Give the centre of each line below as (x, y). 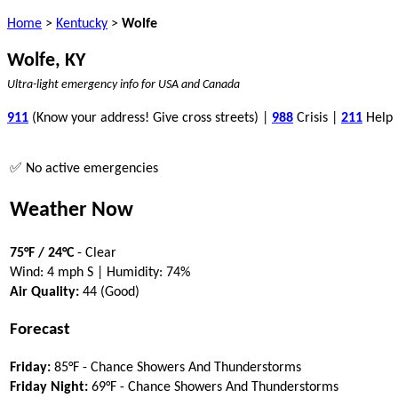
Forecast (40, 330)
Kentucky (82, 24)
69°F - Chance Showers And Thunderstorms (213, 388)
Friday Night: (49, 388)
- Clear (95, 253)
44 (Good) (109, 292)
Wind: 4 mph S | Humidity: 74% (100, 272)
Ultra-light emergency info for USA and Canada (123, 85)
